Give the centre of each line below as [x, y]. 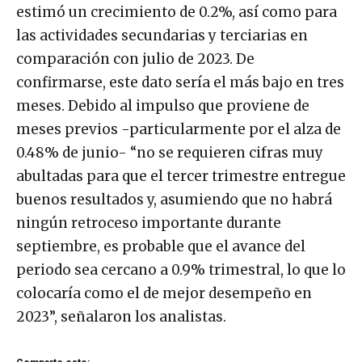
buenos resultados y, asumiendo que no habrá [174, 199]
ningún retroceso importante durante [149, 223]
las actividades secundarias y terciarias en [162, 35]
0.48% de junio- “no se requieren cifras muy [170, 152]
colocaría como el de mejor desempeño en [164, 293]
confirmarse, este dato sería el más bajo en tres [180, 82]
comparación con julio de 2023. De [135, 59]
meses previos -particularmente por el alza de [179, 129]
